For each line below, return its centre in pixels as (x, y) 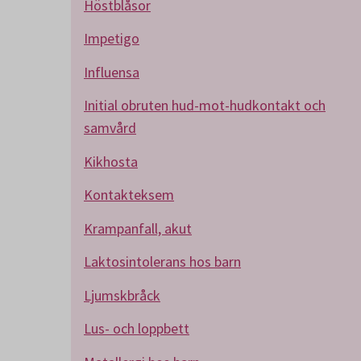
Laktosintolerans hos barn (162, 261)
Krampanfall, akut (138, 228)
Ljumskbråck (122, 295)
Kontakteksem (129, 195)
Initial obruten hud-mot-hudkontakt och (205, 105)
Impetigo (112, 38)
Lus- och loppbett (137, 328)
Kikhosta (111, 161)
